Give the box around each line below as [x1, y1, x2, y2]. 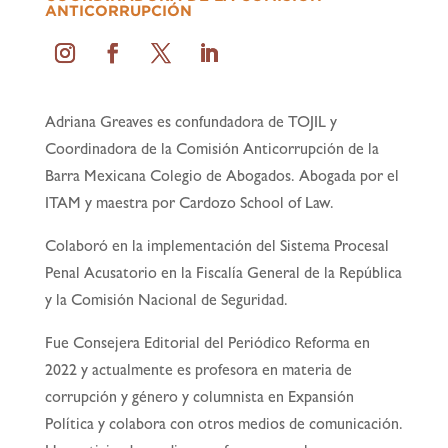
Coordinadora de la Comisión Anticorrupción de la [44, 143, 379, 160]
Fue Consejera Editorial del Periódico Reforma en [44, 337, 370, 354]
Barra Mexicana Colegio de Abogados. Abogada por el [44, 170, 399, 187]
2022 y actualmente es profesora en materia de [44, 364, 352, 381]
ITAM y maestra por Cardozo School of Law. [44, 197, 334, 214]
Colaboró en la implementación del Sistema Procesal [44, 240, 389, 257]
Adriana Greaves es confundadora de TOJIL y [44, 116, 337, 133]
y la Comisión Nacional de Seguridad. [44, 294, 288, 311]
